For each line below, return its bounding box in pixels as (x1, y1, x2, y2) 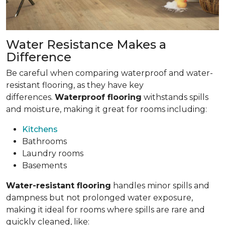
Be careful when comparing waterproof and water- (6, 68, 213, 78)
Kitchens (22, 124, 58, 134)
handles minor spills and (111, 180, 209, 190)
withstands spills (142, 92, 208, 102)
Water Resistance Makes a (6, 37, 166, 52)
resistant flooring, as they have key (6, 80, 144, 90)
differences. (6, 92, 55, 102)
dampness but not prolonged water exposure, (6, 192, 193, 202)
